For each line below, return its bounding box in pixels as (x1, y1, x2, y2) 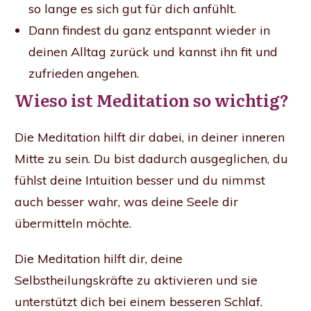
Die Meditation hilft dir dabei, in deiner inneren (15, 129, 285, 146)
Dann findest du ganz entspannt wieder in (28, 22, 270, 39)
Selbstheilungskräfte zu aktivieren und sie (15, 272, 258, 289)
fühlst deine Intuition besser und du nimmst (15, 172, 265, 189)
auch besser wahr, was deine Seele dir (15, 194, 238, 210)
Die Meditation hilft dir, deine (15, 251, 183, 267)
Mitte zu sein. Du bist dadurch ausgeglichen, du (15, 151, 288, 167)
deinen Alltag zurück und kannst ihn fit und (28, 44, 278, 60)
